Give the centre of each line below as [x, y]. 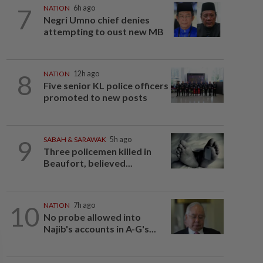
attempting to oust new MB [103, 31]
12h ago [86, 74]
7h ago [84, 205]
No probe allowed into [92, 217]
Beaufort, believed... [88, 163]
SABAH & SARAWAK [75, 139]
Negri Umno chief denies [96, 20]
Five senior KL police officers [106, 85]
